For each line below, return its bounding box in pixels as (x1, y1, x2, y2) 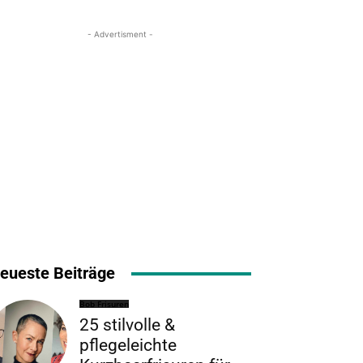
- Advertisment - (87, 29, 153, 39)
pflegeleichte (79, 335, 177, 355)
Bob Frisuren (79, 298, 130, 310)
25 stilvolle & (79, 315, 176, 335)
